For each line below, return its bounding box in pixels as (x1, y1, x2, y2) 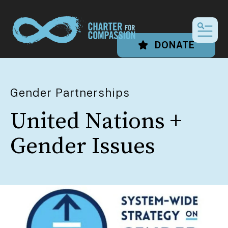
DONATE (152, 40, 195, 50)
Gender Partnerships (10, 85, 130, 99)
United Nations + (10, 107, 182, 136)
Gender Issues (10, 132, 155, 161)
